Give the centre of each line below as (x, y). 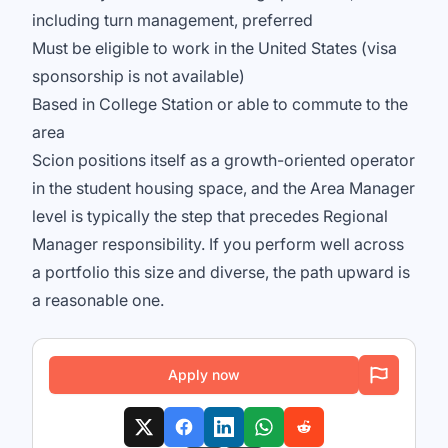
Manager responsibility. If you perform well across (218, 244)
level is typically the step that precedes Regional (210, 216)
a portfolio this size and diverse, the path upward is (221, 272)
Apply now (204, 374)
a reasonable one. (98, 300)
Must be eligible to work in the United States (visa (214, 48)
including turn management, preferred (172, 20)
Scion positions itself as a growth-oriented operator (223, 160)
